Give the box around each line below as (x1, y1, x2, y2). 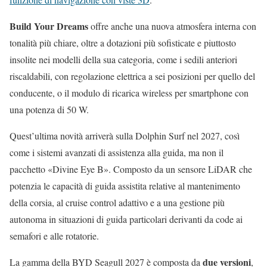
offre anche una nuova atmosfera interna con (88, 20, 256, 33)
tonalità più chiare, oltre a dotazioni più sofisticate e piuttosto (10, 36, 236, 49)
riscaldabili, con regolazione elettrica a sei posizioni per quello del (10, 70, 255, 83)
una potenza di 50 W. (10, 103, 89, 116)
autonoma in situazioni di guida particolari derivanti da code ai (10, 213, 243, 226)
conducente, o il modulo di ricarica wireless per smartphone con (10, 86, 249, 100)
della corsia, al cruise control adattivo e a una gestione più (10, 196, 225, 209)
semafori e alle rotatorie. (10, 229, 99, 243)
